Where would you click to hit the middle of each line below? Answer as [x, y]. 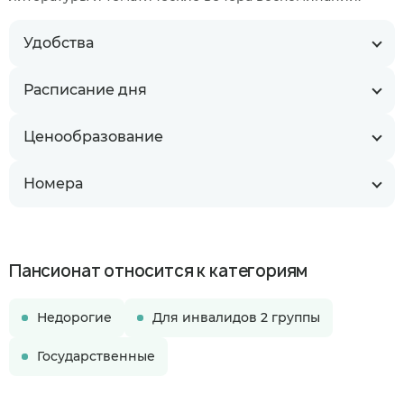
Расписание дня [85, 90]
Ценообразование [93, 137]
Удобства [59, 43]
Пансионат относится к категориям [159, 271]
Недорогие [74, 317]
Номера [53, 184]
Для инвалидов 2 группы [236, 317]
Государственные [96, 356]
